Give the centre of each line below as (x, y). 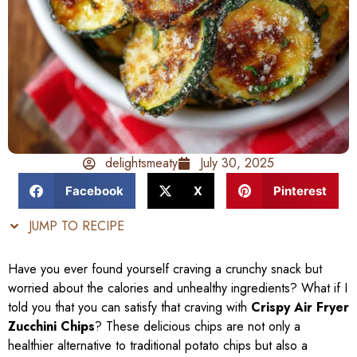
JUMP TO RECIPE (75, 226)
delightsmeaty (141, 163)
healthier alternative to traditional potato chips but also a (158, 346)
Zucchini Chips (51, 327)
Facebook (94, 190)
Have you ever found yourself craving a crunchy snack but (165, 269)
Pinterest (300, 190)
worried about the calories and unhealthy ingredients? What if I (178, 288)
